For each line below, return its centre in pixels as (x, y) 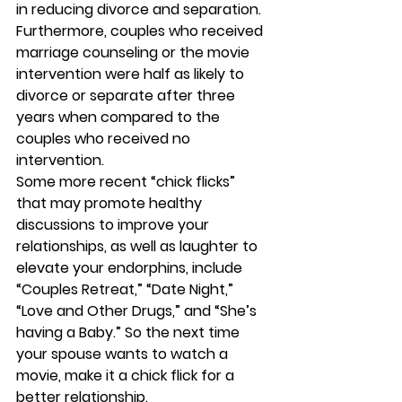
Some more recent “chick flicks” (127, 182)
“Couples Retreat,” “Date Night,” (127, 290)
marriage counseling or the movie (135, 53)
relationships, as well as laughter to (139, 247)
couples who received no (105, 139)
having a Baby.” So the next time (130, 333)
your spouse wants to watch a (124, 354)
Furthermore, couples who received (141, 31)
